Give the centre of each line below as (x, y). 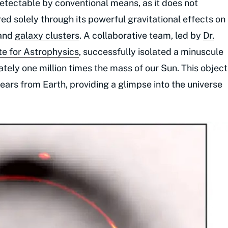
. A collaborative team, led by (141, 36)
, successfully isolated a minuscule (151, 52)
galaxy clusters (47, 36)
